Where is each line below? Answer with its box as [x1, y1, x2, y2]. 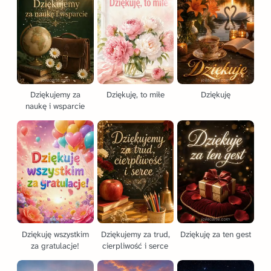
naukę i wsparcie [25, 101, 85, 112]
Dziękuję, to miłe [106, 90, 165, 100]
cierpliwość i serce [102, 240, 169, 251]
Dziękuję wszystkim [21, 229, 89, 240]
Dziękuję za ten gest [180, 229, 252, 240]
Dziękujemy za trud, [100, 229, 170, 240]
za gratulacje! [31, 240, 80, 251]
